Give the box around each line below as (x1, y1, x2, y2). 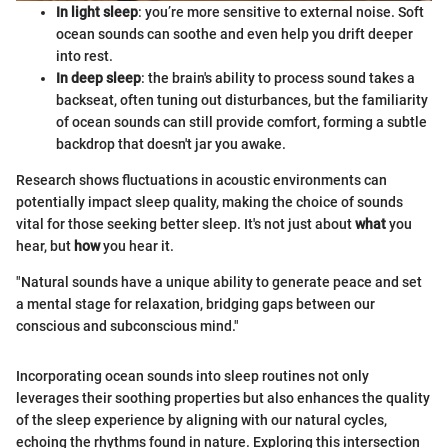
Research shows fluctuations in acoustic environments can (16, 172, 387, 189)
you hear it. (100, 238, 174, 255)
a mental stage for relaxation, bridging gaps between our (16, 296, 375, 313)
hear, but (16, 238, 74, 255)
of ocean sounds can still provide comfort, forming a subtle (56, 114, 427, 131)
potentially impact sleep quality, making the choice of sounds (16, 194, 403, 211)
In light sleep (56, 4, 138, 21)
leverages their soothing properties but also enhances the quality (16, 390, 430, 407)
